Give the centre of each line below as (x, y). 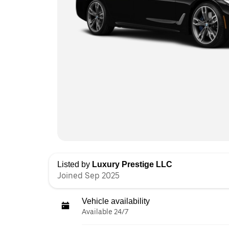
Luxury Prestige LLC (132, 164)
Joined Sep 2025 (88, 176)
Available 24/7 (105, 212)
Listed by (75, 164)
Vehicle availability (116, 201)
